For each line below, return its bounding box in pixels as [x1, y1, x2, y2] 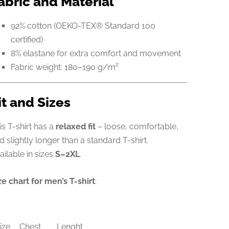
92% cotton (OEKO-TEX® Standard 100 [10, 20, 155, 31]
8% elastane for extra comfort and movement [10, 48, 181, 58]
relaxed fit [55, 122, 96, 132]
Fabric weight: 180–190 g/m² [10, 62, 119, 72]
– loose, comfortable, [95, 122, 178, 132]
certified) [10, 34, 43, 44]
